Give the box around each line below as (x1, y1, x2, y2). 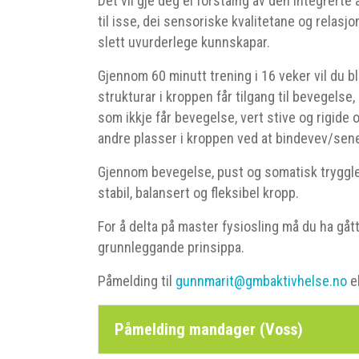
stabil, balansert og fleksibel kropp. (98, 184, 299, 201)
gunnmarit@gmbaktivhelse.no (175, 272, 347, 289)
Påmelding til (98, 272, 175, 289)
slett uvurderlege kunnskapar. (98, 34, 270, 50)
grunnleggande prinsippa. (98, 239, 244, 256)
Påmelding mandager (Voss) (115, 320, 303, 339)
